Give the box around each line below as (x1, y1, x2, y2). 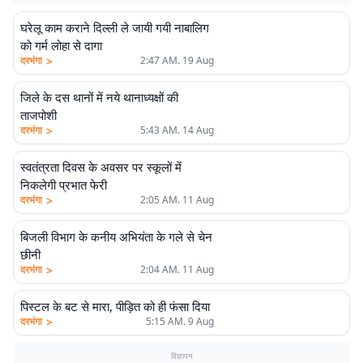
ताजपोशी (20, 107, 57, 123)
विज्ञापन (170, 350, 193, 361)
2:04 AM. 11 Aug (139, 263, 214, 276)
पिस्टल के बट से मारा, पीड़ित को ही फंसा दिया (20, 298, 210, 314)
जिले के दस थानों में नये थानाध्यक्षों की (20, 89, 178, 105)
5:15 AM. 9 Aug (145, 314, 214, 328)
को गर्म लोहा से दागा (20, 37, 102, 53)
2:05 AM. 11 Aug (139, 193, 214, 207)
